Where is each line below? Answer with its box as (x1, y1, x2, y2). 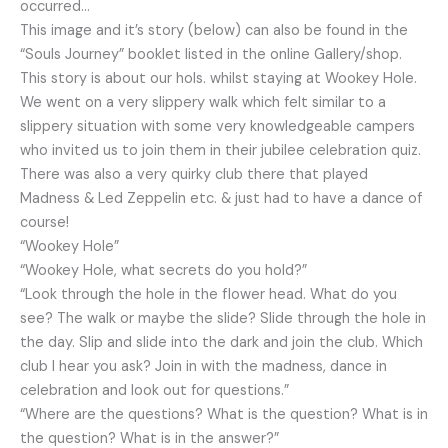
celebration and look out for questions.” (20, 381, 289, 401)
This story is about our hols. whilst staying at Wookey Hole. (20, 69, 417, 89)
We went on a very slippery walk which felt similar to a (20, 93, 386, 113)
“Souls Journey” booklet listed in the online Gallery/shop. (20, 45, 402, 65)
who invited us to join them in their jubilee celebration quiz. (20, 141, 421, 161)
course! (20, 213, 69, 233)
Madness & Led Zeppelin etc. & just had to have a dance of (20, 189, 422, 209)
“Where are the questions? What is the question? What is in (20, 405, 428, 425)
